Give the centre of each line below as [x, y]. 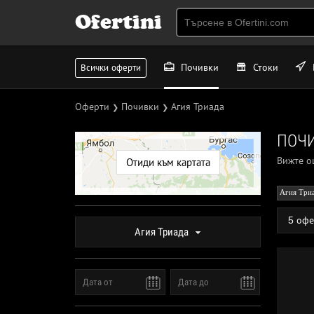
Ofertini [118, 22]
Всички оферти [111, 68]
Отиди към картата [168, 162]
